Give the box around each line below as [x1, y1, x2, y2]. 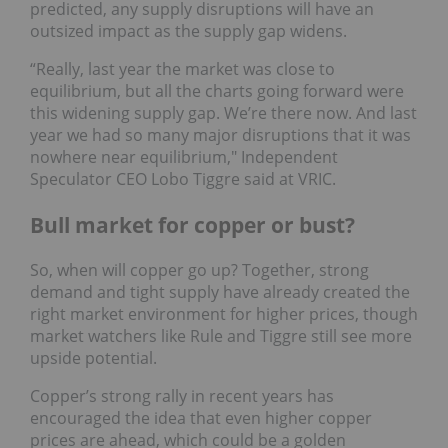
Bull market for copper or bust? [30, 210, 355, 239]
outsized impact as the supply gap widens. [30, 20, 347, 43]
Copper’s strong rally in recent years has [30, 385, 334, 408]
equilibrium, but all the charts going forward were [30, 80, 404, 103]
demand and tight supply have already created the [30, 281, 410, 304]
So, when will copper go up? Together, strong [30, 259, 369, 282]
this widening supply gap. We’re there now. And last [30, 102, 417, 125]
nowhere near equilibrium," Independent [30, 146, 338, 169]
